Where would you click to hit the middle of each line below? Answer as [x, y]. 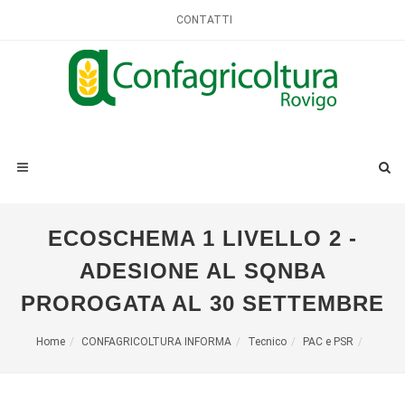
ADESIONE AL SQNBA [202, 271]
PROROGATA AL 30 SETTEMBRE [202, 303]
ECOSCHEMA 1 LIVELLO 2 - [202, 238]
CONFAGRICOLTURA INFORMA [156, 342]
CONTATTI [204, 20]
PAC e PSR [328, 342]
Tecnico [267, 342]
